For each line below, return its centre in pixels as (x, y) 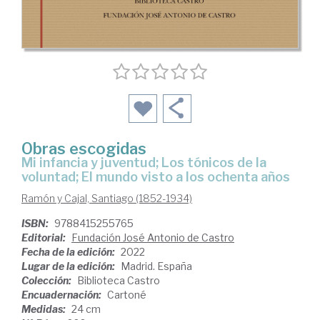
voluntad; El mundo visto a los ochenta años (156, 177)
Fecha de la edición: (69, 252)
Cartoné (127, 295)
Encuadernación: (62, 295)
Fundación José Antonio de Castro (153, 238)
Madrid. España (156, 266)
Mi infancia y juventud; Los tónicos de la (27, 163)
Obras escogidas (84, 149)
